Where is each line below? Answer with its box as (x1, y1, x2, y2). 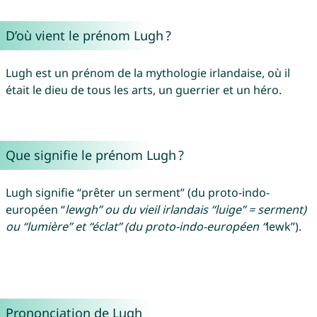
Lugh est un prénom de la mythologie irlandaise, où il (5, 65, 290, 81)
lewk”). (265, 219, 301, 235)
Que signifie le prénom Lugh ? (5, 146, 184, 164)
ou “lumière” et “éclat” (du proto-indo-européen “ (5, 219, 266, 235)
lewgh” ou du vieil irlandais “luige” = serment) (64, 202, 306, 218)
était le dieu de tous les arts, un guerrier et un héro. (5, 82, 282, 98)
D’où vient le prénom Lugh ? (5, 27, 171, 45)
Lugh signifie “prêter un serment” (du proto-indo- (5, 185, 270, 201)
